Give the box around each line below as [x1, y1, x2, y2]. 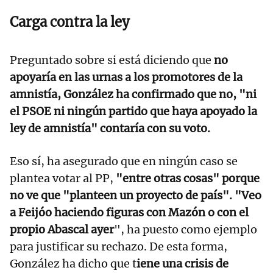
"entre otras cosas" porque [116, 171, 260, 185]
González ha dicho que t [10, 256, 136, 271]
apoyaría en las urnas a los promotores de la [10, 69, 243, 84]
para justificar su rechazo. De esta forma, [10, 239, 227, 253]
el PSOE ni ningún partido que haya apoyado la [10, 104, 257, 118]
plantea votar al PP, [10, 171, 116, 185]
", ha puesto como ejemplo [114, 222, 257, 236]
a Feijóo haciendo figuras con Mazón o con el [10, 205, 249, 219]
